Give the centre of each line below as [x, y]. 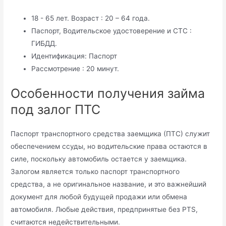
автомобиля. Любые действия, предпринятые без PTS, [104, 210]
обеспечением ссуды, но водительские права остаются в [109, 147]
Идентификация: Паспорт [74, 56]
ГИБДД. [44, 43]
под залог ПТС [56, 110]
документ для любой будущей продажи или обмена [99, 197]
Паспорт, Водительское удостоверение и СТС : [112, 31]
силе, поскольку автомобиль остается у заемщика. [99, 159]
